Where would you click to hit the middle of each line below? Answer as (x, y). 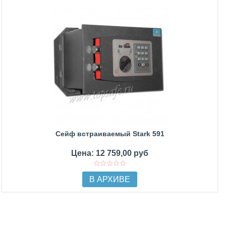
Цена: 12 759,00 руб (110, 153)
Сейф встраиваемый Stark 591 (110, 134)
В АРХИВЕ (110, 179)
